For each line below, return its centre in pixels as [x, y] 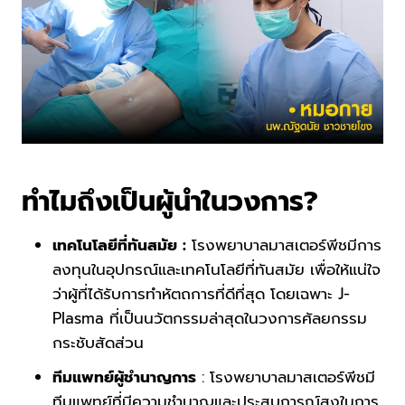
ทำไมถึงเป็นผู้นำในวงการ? [170, 201]
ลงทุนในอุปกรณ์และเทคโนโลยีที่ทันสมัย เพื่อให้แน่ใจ [217, 269]
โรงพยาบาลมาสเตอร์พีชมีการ [284, 245]
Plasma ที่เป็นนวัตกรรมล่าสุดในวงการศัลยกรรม [210, 318]
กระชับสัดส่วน [98, 342]
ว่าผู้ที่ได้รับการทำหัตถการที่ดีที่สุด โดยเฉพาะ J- [201, 293]
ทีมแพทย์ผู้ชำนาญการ [127, 377]
